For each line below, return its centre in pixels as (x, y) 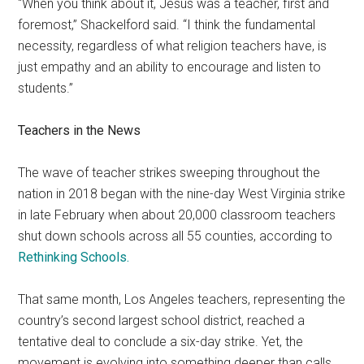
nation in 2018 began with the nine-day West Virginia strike (182, 194)
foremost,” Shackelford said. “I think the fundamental (167, 25)
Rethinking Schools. (74, 258)
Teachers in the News (80, 131)
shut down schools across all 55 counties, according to (175, 236)
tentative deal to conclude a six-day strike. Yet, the (161, 342)
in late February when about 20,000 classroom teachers (177, 215)
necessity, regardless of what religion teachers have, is (173, 46)
